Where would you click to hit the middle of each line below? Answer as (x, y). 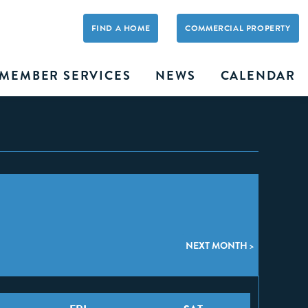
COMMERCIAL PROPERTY (238, 28)
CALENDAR (258, 76)
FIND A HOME (121, 28)
